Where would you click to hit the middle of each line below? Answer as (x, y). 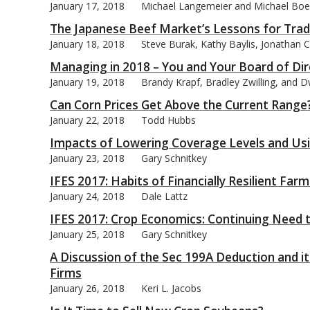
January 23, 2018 (87, 158)
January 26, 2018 (87, 288)
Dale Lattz (164, 196)
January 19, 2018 (87, 82)
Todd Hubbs (168, 120)
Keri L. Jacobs (171, 288)
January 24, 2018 (87, 196)
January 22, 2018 (87, 120)
